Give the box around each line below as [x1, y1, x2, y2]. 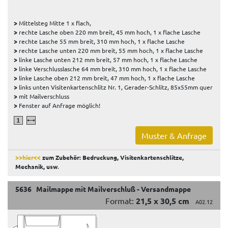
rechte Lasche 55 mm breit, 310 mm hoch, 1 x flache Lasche [17, 37, 185, 45]
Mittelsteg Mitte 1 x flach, [17, 18, 91, 27]
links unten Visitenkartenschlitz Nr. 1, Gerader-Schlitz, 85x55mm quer [17, 82, 213, 91]
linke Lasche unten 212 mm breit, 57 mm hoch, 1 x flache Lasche [17, 55, 197, 64]
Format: [105, 195, 136, 206]
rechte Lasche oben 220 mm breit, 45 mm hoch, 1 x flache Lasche [17, 27, 201, 36]
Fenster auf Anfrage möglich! [17, 101, 100, 109]
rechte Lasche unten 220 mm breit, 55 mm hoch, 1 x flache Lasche [17, 46, 203, 54]
